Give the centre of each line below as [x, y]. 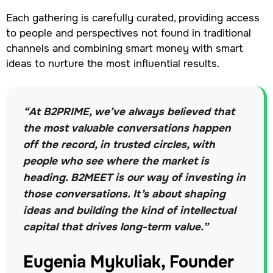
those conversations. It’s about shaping [125, 193]
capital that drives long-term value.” [116, 226]
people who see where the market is [116, 161]
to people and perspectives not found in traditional [128, 33]
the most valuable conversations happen [127, 128]
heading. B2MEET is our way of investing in [135, 177]
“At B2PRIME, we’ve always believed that [129, 111]
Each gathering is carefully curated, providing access [133, 18]
